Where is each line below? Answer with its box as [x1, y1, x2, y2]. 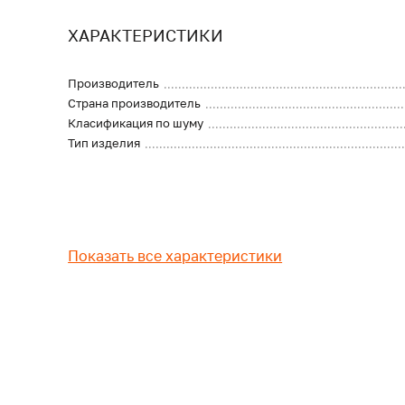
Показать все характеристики [68, 247, 283, 265]
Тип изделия [68, 136, 141, 150]
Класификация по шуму [68, 116, 204, 130]
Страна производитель [68, 96, 202, 110]
